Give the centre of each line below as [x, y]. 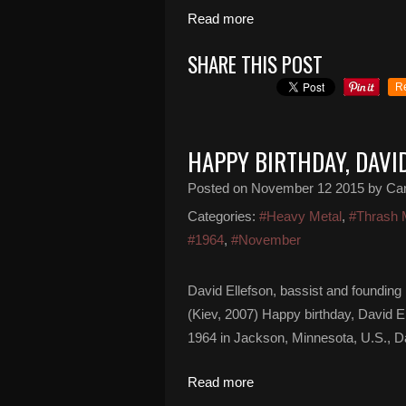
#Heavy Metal [300, 216]
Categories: [222, 216]
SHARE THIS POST [255, 64]
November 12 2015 [308, 188]
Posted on [219, 188]
